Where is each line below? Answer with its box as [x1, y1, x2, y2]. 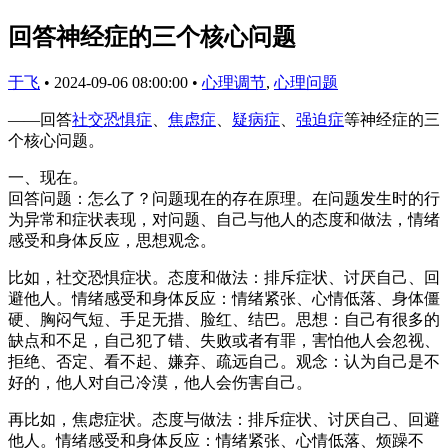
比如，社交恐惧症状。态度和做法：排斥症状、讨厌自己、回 [8, 268, 440, 286]
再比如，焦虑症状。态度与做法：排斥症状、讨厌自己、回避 [8, 410, 440, 428]
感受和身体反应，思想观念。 [8, 231, 216, 249]
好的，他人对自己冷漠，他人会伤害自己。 [8, 373, 312, 391]
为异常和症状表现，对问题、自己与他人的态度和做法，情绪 [8, 210, 440, 228]
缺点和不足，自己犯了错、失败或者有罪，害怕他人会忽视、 [8, 331, 440, 349]
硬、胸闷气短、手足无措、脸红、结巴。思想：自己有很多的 [8, 310, 440, 328]
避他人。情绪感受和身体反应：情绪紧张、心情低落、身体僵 [8, 289, 440, 307]
